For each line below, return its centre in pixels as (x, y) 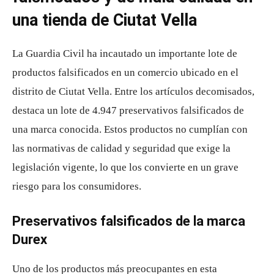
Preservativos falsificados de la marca (129, 221)
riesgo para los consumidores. (77, 186)
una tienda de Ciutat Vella (105, 20)
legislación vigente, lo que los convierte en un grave (125, 167)
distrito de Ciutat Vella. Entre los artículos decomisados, (133, 91)
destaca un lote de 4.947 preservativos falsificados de (128, 110)
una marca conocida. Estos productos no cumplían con (130, 129)
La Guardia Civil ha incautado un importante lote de (125, 53)
